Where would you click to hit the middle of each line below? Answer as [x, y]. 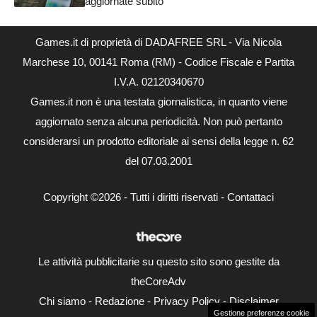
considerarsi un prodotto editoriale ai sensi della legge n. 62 [158, 142]
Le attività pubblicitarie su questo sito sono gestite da [158, 261]
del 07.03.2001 [158, 161]
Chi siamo [62, 301]
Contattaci [250, 197]
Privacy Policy [186, 301]
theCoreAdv [158, 281]
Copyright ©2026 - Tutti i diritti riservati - [135, 197]
